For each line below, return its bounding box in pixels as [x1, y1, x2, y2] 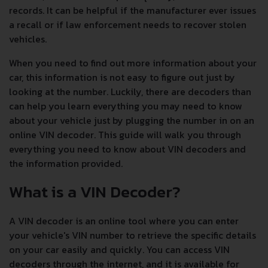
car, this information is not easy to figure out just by [9, 70, 235, 84]
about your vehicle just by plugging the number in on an [9, 113, 254, 127]
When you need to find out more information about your [9, 56, 257, 70]
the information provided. [9, 156, 127, 170]
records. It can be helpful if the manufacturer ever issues [9, 3, 256, 17]
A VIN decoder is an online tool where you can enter [9, 214, 239, 228]
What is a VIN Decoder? [9, 179, 184, 204]
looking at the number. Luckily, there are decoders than [9, 84, 251, 99]
